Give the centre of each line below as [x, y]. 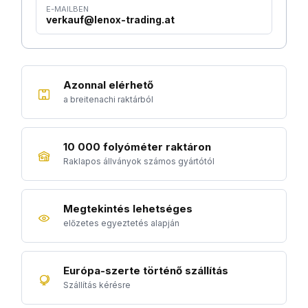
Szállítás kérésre [97, 285]
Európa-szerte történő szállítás [146, 271]
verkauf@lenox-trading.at [110, 20]
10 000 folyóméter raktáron [137, 147]
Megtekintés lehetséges [128, 209]
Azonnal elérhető [108, 85]
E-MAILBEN [67, 9]
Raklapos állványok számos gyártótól [139, 162]
